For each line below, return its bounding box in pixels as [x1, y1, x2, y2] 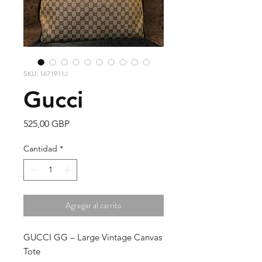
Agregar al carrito [65, 199, 122, 211]
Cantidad [23, 143, 57, 154]
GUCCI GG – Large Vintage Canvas [23, 232, 162, 243]
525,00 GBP [23, 118, 70, 129]
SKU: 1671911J [23, 69, 68, 78]
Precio [69, 118, 95, 129]
